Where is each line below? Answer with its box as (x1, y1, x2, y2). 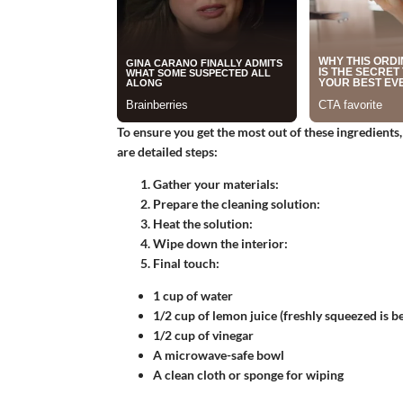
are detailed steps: (116, 143, 218, 159)
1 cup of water (152, 287, 233, 303)
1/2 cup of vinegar (152, 327, 254, 343)
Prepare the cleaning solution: (152, 195, 320, 211)
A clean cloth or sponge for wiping (152, 366, 344, 382)
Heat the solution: (152, 215, 253, 231)
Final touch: (152, 255, 219, 271)
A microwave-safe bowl (152, 346, 284, 363)
